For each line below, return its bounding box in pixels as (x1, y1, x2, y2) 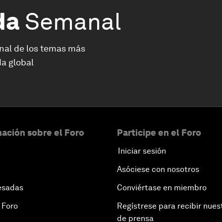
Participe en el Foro (117, 127, 201, 138)
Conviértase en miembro (117, 183, 207, 192)
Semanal (25, 7, 121, 36)
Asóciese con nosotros (117, 165, 199, 174)
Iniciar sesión (118, 146, 166, 156)
